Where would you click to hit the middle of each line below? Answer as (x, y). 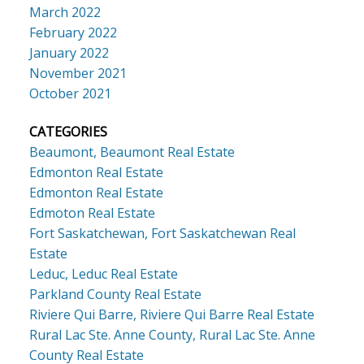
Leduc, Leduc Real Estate (103, 274)
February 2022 (73, 33)
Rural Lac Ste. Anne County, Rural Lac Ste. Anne (172, 335)
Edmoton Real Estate (92, 213)
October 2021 (70, 94)
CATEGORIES (68, 132)
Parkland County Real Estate (115, 295)
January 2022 (69, 53)
